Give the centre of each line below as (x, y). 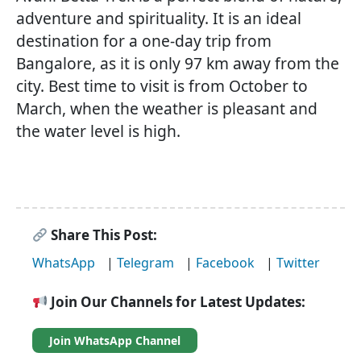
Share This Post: (103, 235)
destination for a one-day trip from (144, 41)
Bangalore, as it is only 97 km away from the (178, 64)
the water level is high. (98, 131)
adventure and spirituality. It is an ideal (159, 19)
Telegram (145, 263)
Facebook (225, 263)
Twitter (298, 263)
